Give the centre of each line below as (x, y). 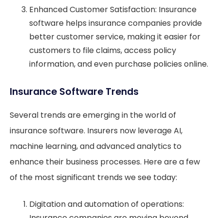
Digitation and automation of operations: (107, 204)
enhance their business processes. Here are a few (105, 162)
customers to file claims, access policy (103, 50)
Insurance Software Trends (74, 91)
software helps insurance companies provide (116, 23)
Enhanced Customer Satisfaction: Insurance (113, 9)
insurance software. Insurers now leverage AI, (96, 130)
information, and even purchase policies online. (119, 64)
